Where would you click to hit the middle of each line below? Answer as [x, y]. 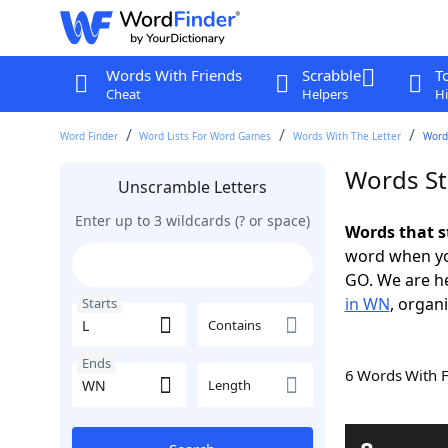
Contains [234, 325]
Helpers [324, 94]
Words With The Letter [347, 136]
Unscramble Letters [192, 187]
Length [229, 385]
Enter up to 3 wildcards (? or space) [192, 220]
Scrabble [331, 75]
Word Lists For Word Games [205, 136]
